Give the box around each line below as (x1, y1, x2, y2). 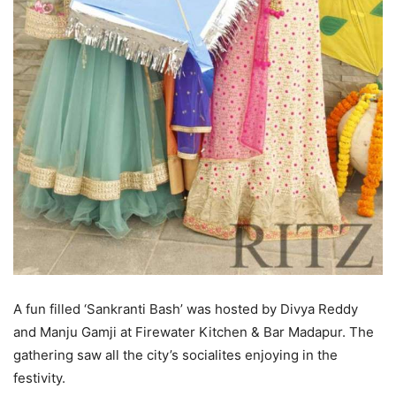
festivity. (13, 369, 65, 386)
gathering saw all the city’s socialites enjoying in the (13, 346, 338, 363)
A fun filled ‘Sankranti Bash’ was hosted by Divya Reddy (13, 301, 358, 317)
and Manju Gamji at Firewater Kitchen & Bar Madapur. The (13, 324, 374, 340)
